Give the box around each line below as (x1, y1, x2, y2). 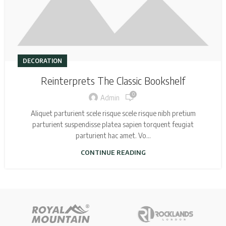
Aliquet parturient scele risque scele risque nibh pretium (30, 108, 196, 118)
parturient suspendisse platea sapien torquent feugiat (32, 120, 194, 129)
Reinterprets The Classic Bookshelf (40, 74, 186, 87)
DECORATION (23, 56, 62, 65)
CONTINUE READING (80, 148, 146, 156)
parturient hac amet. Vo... (75, 131, 151, 140)
